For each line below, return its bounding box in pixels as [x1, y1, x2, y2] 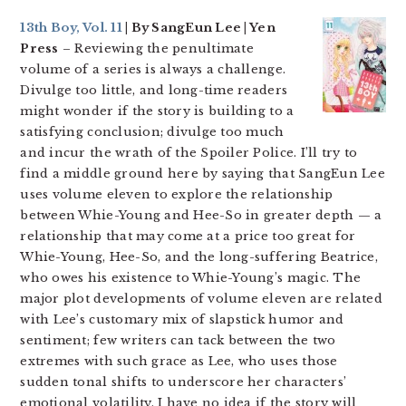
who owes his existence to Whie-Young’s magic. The [20, 270, 362, 285]
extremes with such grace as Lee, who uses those [20, 353, 338, 369]
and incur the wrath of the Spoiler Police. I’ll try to [20, 145, 358, 160]
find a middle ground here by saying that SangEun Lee [20, 166, 385, 181]
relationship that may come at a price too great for [20, 228, 356, 244]
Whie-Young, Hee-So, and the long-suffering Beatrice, [20, 249, 378, 265]
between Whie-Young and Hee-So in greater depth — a [20, 208, 382, 223]
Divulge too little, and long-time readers [20, 82, 288, 98]
